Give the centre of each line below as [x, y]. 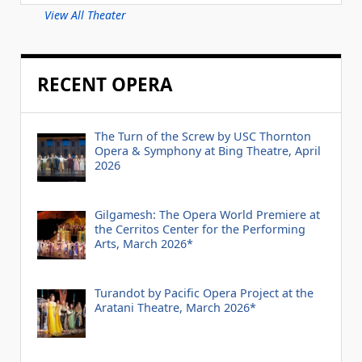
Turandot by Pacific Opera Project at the [204, 293]
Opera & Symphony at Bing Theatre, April [207, 151]
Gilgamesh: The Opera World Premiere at [207, 215]
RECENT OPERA [105, 85]
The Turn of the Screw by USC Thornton [202, 137]
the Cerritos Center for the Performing [200, 229]
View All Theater [85, 15]
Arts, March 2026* [143, 244]
